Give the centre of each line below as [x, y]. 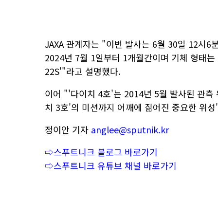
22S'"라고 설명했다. [83, 71]
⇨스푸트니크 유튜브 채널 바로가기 [111, 165]
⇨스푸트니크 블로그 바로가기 [101, 152]
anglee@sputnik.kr [130, 129]
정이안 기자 [68, 129]
